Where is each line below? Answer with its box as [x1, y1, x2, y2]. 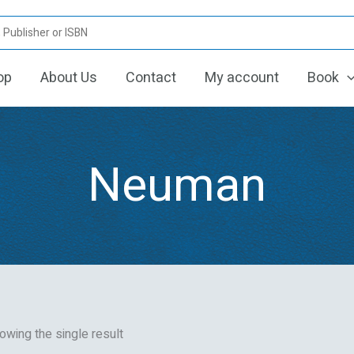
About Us [40, 67, 97, 88]
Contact [126, 67, 176, 88]
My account [205, 67, 279, 88]
